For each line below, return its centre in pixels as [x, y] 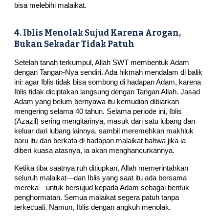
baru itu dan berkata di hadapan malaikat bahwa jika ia [100, 141]
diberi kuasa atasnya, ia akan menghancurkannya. [95, 150]
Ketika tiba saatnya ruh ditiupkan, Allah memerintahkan [101, 168]
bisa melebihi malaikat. [51, 5]
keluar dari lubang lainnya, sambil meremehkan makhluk [104, 131]
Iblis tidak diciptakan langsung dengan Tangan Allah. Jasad [107, 92]
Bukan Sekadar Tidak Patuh [75, 44]
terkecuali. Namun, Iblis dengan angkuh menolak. [93, 207]
